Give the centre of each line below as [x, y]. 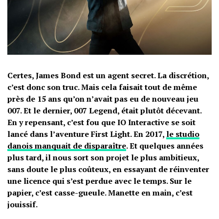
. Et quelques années [165, 145]
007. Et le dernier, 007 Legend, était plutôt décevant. [104, 110]
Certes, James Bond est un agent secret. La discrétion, [108, 75]
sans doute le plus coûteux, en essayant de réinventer [108, 169]
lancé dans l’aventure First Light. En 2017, [87, 134]
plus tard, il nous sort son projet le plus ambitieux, [103, 157]
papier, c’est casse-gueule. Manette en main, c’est [100, 192]
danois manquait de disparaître [67, 145]
